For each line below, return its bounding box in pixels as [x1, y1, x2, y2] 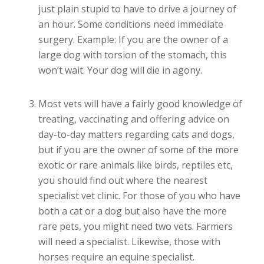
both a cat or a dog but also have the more [38, 204, 227, 218]
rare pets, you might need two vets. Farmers [38, 220, 233, 233]
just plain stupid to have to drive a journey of [38, 2, 236, 15]
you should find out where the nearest [38, 174, 207, 187]
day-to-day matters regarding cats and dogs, [38, 128, 235, 141]
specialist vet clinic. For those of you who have [38, 189, 240, 203]
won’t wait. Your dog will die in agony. [38, 63, 202, 77]
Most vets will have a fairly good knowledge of [38, 97, 242, 111]
